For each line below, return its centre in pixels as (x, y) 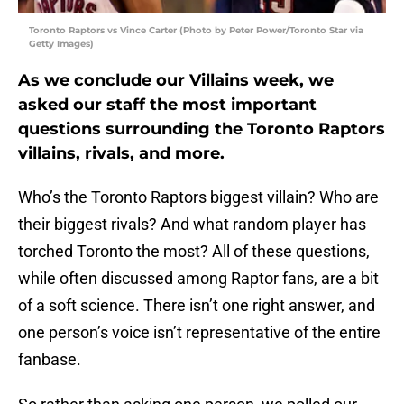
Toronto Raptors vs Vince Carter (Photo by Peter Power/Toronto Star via (196, 31)
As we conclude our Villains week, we (176, 81)
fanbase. (50, 360)
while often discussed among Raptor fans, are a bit (198, 279)
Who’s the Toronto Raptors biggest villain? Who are (198, 197)
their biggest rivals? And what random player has (192, 225)
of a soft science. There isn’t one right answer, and (197, 306)
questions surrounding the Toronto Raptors (202, 129)
